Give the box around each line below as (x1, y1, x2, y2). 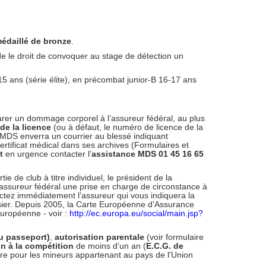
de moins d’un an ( (76, 241, 146, 251)
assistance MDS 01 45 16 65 (91, 149, 204, 159)
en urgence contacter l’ (5, 149, 91, 159)
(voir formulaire (147, 232, 204, 242)
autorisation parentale (55, 232, 147, 242)
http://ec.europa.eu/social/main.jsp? (69, 208, 203, 218)
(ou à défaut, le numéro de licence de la (51, 122, 203, 132)
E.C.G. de (146, 241, 183, 251)
